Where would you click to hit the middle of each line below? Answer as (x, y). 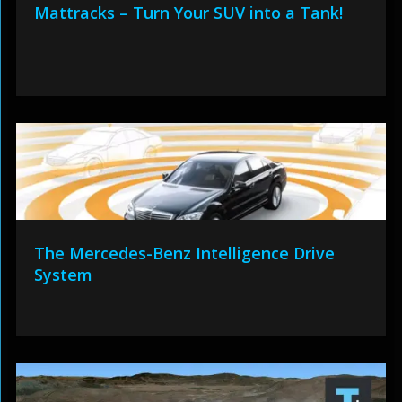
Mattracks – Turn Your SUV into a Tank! (188, 13)
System (63, 275)
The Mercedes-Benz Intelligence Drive (184, 253)
